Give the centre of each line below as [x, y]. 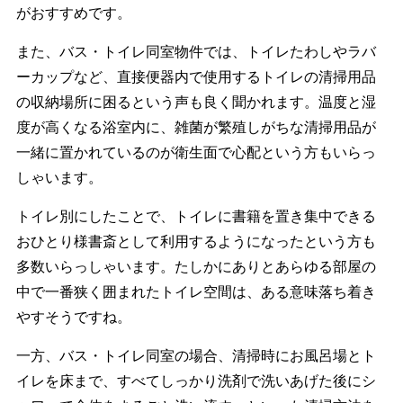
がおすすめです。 [73, 13]
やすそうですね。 [73, 317]
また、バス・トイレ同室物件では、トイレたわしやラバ [196, 51]
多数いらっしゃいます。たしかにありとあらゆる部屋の [196, 266]
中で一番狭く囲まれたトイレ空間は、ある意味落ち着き [196, 291]
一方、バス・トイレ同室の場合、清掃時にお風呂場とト [196, 355]
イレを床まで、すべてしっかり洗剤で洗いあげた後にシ [196, 381]
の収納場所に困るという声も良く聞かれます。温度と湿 [196, 102]
